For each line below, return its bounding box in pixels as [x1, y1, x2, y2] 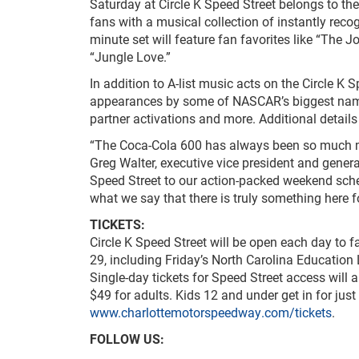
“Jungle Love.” [90, 47, 171, 65]
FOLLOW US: [90, 329, 164, 347]
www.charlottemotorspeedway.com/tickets [90, 303, 332, 321]
